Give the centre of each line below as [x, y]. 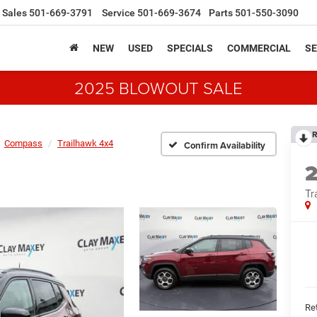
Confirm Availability [225, 145]
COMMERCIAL [259, 48]
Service [119, 13]
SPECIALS [190, 48]
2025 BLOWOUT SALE [158, 87]
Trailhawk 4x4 [85, 143]
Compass [23, 143]
